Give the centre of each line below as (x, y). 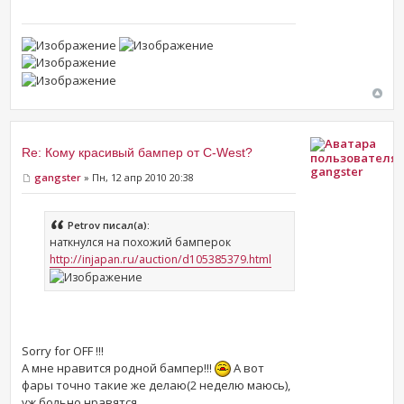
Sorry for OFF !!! (63, 350)
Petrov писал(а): (109, 225)
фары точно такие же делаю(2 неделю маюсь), (156, 386)
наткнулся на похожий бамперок (141, 242)
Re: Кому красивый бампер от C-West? (138, 152)
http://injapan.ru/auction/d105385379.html (161, 259)
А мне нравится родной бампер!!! (119, 367)
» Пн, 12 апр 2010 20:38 (138, 177)
